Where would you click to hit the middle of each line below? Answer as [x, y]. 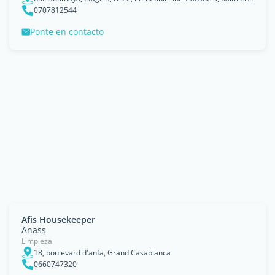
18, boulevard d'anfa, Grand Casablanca [102, 252]
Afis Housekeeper [58, 219]
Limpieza [37, 241]
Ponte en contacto [67, 32]
